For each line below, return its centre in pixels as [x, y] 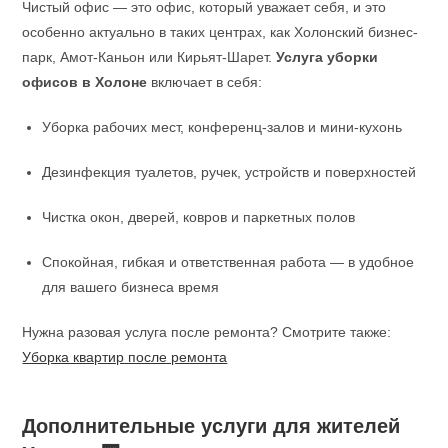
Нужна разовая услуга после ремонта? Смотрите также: [207, 331]
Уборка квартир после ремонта [125, 356]
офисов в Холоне [85, 81]
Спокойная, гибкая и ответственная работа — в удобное [228, 261]
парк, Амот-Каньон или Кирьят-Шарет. [149, 56]
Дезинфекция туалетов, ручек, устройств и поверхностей [229, 171]
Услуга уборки [327, 56]
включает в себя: [205, 81]
